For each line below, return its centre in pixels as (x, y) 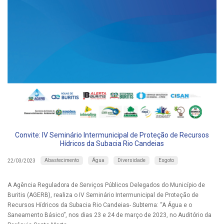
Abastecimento (62, 160)
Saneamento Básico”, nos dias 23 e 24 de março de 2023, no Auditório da (109, 215)
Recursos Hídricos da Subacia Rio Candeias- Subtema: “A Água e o (100, 205)
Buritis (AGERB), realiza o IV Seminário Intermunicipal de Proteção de (103, 195)
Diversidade (131, 160)
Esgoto (166, 160)
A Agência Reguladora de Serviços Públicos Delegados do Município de (106, 185)
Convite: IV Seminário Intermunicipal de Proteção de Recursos (112, 135)
